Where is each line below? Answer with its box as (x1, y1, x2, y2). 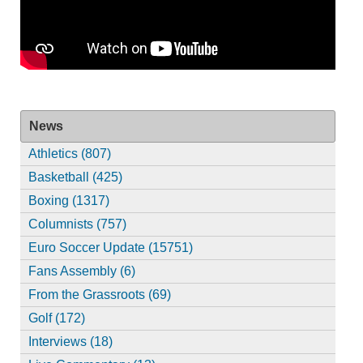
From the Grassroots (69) (28, 288, 171, 302)
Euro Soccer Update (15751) (28, 241, 193, 255)
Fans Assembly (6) (28, 264, 135, 279)
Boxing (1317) (28, 194, 109, 208)
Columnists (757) (28, 217, 126, 232)
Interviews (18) (28, 335, 113, 349)
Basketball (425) (28, 170, 122, 185)
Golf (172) (28, 311, 85, 326)
